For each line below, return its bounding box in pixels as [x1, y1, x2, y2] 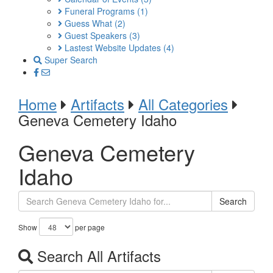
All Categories [138, 93, 228, 115]
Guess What [62, 17, 115, 29]
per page [73, 222, 105, 232]
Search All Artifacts [33, 245, 161, 266]
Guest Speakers [62, 29, 129, 41]
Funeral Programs [62, 5, 137, 17]
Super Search [42, 54, 97, 66]
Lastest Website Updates [62, 41, 163, 54]
